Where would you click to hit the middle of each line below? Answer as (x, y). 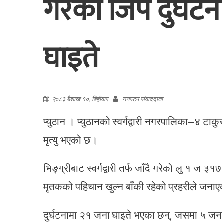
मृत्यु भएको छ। (70, 139)
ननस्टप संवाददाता (142, 98)
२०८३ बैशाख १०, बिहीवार (80, 98)
